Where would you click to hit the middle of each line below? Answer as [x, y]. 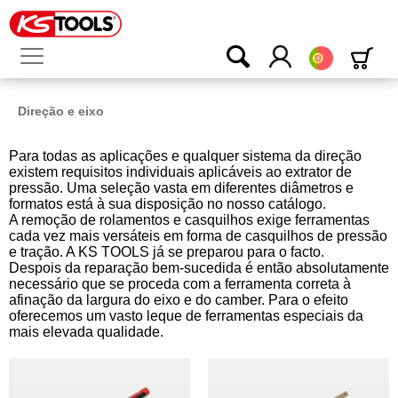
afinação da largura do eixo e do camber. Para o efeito [179, 300]
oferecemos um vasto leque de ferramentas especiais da [186, 316]
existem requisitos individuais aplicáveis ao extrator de [180, 172]
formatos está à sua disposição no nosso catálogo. [167, 204]
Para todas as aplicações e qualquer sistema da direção [185, 156]
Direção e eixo [61, 111]
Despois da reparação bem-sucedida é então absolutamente [199, 268]
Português [362, 53]
